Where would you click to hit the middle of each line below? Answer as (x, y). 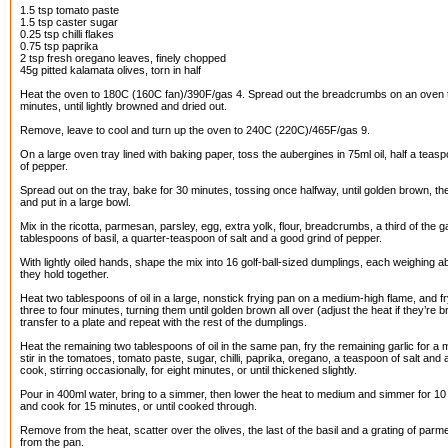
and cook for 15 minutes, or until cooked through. (138, 406)
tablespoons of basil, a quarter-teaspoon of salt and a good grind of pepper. (201, 238)
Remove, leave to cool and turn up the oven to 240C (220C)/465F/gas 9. (195, 130)
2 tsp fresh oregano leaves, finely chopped (123, 58)
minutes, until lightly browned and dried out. (123, 106)
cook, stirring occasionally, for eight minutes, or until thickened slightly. (188, 370)
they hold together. (64, 274)
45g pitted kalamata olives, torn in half (110, 70)
